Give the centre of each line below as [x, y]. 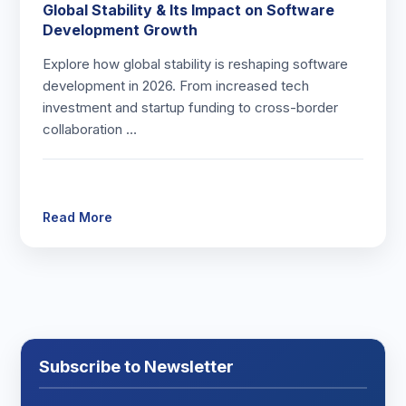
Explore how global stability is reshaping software [196, 64]
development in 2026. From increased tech [176, 86]
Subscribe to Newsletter [137, 367]
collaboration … [90, 129]
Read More [78, 217]
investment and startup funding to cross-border [191, 107]
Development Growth [121, 30]
